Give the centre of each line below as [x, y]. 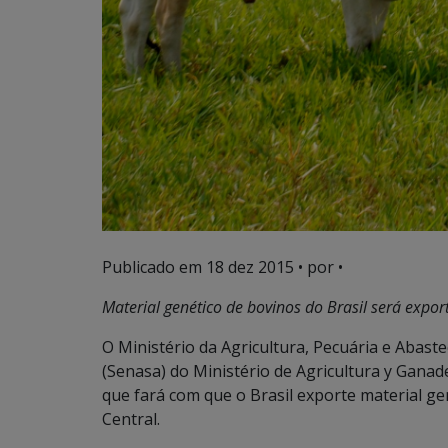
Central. [131, 419]
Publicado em [154, 267]
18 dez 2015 [250, 267]
